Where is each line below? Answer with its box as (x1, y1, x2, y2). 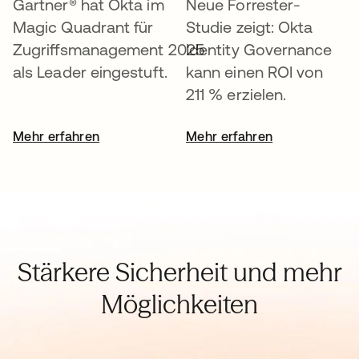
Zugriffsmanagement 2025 (13, 39, 204, 58)
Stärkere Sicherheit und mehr (17, 256, 342, 288)
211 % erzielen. (186, 84, 287, 103)
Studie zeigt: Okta (186, 17, 313, 36)
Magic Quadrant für (13, 17, 154, 36)
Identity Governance (186, 39, 333, 58)
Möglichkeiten (101, 288, 258, 320)
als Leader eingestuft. (13, 62, 167, 81)
